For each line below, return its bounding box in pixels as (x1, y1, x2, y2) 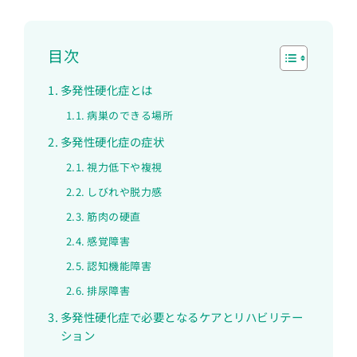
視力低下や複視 (87, 159, 163, 175)
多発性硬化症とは (60, 80, 153, 98)
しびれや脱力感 (87, 183, 163, 199)
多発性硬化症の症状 (60, 132, 165, 150)
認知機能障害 (87, 257, 152, 273)
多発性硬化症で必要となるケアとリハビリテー (60, 308, 304, 325)
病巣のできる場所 (87, 107, 174, 123)
